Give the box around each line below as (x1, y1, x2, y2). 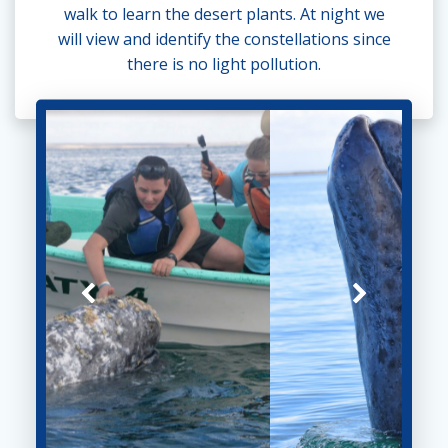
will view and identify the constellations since (57, 27, 391, 50)
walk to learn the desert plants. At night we (63, 2, 385, 25)
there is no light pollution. (127, 52, 321, 75)
